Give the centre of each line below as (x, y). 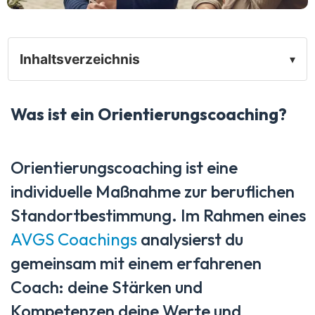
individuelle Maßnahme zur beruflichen (153, 192)
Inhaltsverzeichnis (80, 59)
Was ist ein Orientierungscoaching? (149, 114)
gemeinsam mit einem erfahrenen (136, 263)
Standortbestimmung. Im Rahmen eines (158, 216)
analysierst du (190, 239)
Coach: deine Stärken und (107, 287)
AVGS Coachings (74, 239)
